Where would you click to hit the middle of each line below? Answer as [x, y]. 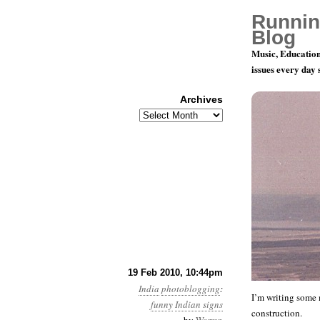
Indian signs [199, 304]
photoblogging [191, 289]
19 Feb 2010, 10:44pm [175, 272]
